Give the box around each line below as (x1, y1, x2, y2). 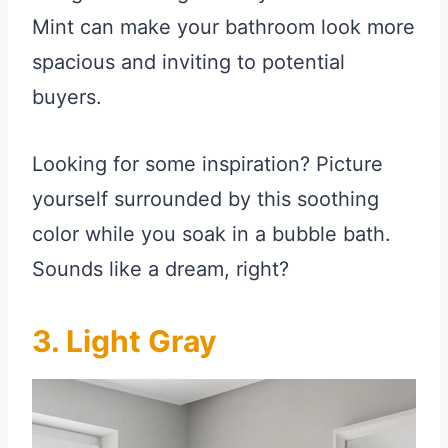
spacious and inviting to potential (32, 49, 345, 74)
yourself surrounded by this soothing (32, 186, 379, 211)
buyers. (32, 84, 102, 109)
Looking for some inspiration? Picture (32, 151, 383, 176)
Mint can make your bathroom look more (32, 14, 415, 39)
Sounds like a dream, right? (32, 256, 289, 281)
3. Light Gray (32, 322, 217, 359)
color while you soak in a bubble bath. (32, 221, 391, 246)
